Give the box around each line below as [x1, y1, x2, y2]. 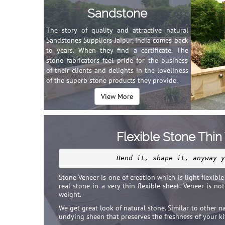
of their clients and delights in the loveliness [46, 66, 188, 75]
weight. [59, 190, 81, 199]
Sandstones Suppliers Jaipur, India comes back [46, 36, 188, 45]
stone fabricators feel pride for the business [46, 56, 188, 65]
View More [101, 92, 134, 101]
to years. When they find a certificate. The [46, 46, 188, 55]
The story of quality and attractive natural [46, 26, 188, 35]
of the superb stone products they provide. [46, 76, 178, 85]
